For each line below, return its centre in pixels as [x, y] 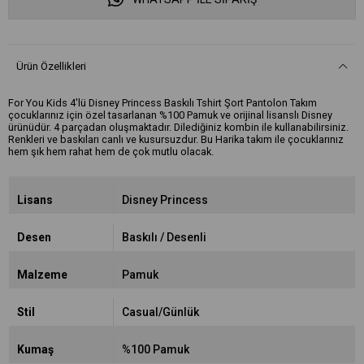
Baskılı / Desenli [164, 237]
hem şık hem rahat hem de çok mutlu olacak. [111, 152]
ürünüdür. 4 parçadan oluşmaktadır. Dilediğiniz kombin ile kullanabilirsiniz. [178, 127]
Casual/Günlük [160, 312]
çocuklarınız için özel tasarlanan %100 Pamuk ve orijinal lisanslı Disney [170, 115]
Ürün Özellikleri [51, 66]
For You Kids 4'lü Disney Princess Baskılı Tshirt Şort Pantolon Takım [162, 103]
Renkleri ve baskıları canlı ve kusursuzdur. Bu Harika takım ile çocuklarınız [176, 139]
